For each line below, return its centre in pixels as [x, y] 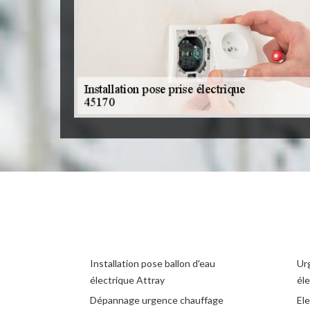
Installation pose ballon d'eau [153, 263]
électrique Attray [127, 280]
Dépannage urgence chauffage [157, 300]
